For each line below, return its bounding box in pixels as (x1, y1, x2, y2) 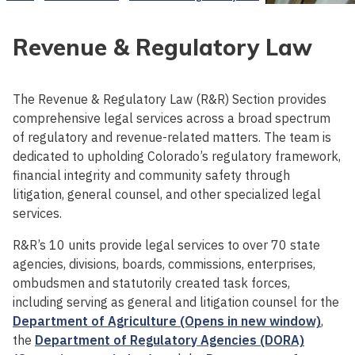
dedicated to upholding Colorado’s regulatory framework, (13, 147, 341, 164)
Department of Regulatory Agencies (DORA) (35, 331, 304, 348)
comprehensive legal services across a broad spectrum (13, 109, 330, 126)
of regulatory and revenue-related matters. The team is (13, 128, 331, 145)
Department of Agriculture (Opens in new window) (13, 312, 321, 329)
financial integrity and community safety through (13, 166, 290, 183)
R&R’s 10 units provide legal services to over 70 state (13, 236, 320, 253)
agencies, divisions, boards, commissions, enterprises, (13, 255, 315, 272)
